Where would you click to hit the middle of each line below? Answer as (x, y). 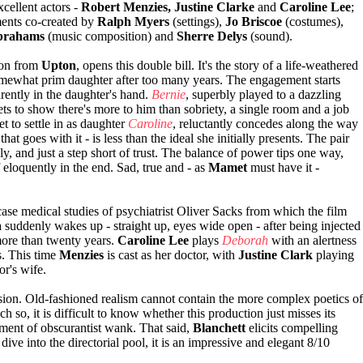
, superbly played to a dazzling (263, 95)
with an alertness (312, 241)
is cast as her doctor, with (171, 255)
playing (333, 255)
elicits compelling (292, 328)
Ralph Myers (133, 22)
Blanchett (219, 328)
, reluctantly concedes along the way (265, 124)
